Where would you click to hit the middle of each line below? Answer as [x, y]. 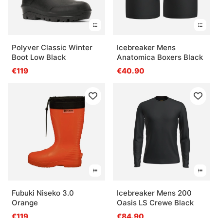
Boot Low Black [39, 57]
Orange [25, 202]
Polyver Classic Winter [52, 47]
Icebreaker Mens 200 [154, 193]
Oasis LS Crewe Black [155, 202]
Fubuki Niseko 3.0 [43, 193]
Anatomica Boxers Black [160, 57]
